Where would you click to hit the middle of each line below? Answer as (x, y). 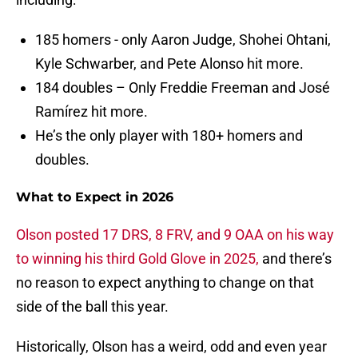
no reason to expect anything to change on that (165, 283)
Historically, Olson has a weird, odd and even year (171, 347)
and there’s (295, 259)
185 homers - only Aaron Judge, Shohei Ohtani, (183, 40)
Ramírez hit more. (91, 112)
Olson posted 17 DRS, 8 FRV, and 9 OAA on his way (175, 235)
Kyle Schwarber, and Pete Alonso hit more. (169, 64)
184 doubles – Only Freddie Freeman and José (183, 88)
